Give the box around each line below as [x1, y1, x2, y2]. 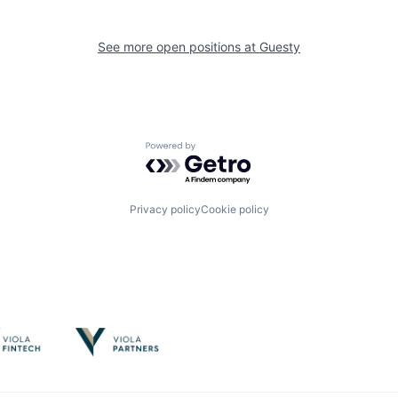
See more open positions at [98, 38, 259, 54]
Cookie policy [200, 203, 269, 217]
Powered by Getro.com [145, 140, 301, 159]
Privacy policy [129, 203, 201, 217]
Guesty [259, 38, 300, 54]
